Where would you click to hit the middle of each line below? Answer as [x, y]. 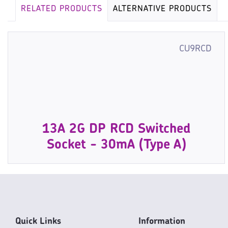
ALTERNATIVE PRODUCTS [162, 9]
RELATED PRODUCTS [62, 9]
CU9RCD [196, 49]
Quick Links [38, 222]
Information [162, 222]
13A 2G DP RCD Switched [117, 130]
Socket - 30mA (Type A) [116, 146]
